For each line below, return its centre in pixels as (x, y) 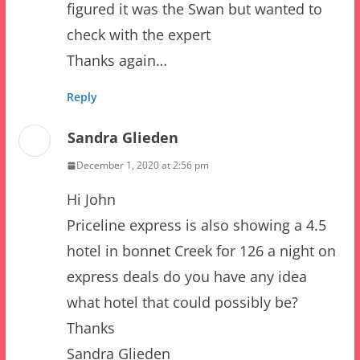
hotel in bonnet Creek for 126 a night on (201, 201)
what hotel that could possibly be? (182, 253)
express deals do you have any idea (186, 227)
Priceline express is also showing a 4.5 (196, 176)
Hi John (91, 150)
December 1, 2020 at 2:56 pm (142, 116)
